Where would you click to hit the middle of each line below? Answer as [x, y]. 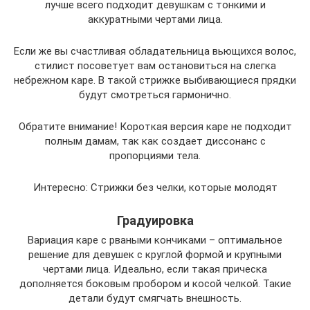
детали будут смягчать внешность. [155, 299]
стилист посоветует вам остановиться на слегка [155, 66]
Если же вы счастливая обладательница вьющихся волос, [155, 52]
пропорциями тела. [155, 156]
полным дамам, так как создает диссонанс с [155, 142]
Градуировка [155, 221]
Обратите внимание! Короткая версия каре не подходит [155, 127]
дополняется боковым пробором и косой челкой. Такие [155, 284]
